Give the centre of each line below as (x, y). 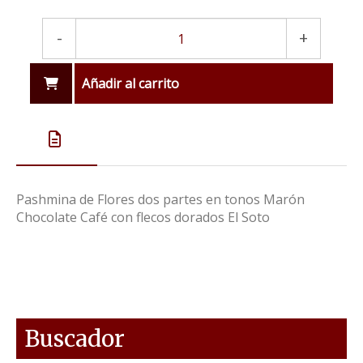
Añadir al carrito (131, 84)
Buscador (75, 339)
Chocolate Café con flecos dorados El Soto (143, 218)
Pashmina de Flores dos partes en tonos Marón (160, 200)
